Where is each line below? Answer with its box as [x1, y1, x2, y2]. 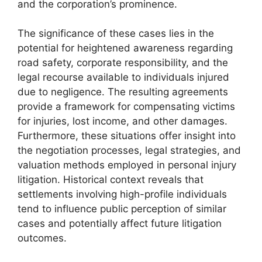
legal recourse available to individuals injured [18, 71, 229, 84]
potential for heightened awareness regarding [18, 42, 233, 54]
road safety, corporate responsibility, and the [18, 57, 228, 69]
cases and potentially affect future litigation [18, 218, 222, 230]
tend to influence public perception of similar [18, 203, 226, 215]
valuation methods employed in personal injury [18, 159, 236, 171]
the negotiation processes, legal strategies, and [18, 144, 241, 157]
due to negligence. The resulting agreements [18, 86, 228, 98]
